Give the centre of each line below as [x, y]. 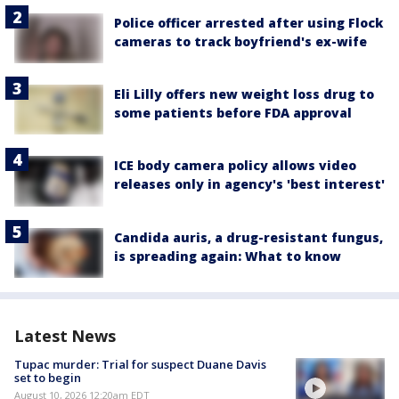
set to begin [48, 377]
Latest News [65, 335]
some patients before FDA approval [233, 113]
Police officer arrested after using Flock [248, 22]
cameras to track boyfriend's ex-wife [240, 41]
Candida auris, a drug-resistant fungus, [248, 237]
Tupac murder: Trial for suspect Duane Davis [140, 364]
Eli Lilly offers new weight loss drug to [244, 94]
